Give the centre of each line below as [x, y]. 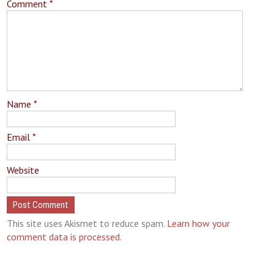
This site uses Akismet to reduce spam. [87, 223]
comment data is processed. [65, 237]
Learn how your [199, 223]
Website [23, 170]
